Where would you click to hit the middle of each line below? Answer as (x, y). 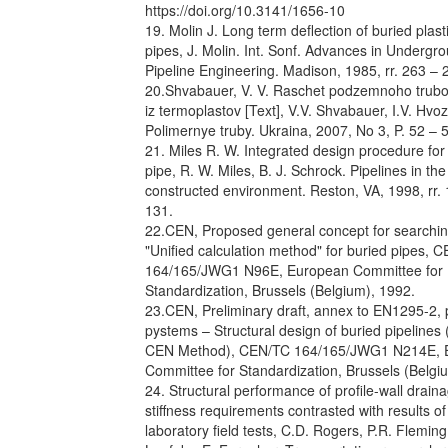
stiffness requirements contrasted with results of (295, 410)
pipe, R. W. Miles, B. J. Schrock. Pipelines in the (295, 170)
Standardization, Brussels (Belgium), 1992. (280, 290)
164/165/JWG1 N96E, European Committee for (294, 270)
